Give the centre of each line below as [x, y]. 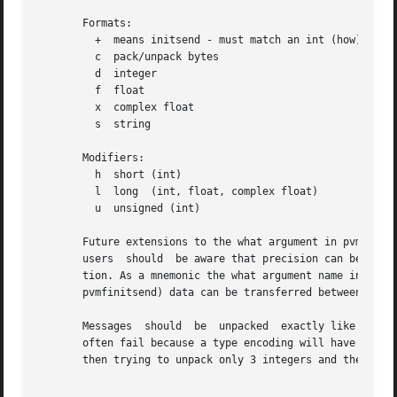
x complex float [64, 108]
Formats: [86, 23]
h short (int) [64, 175]
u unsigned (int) [64, 209]
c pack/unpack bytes [64, 57]
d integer [64, 74]
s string [64, 125]
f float [64, 91]
